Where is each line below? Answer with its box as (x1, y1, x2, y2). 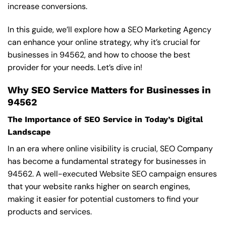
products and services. (8, 206, 92, 217)
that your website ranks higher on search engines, (8, 181, 190, 192)
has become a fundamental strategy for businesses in (8, 156, 206, 167)
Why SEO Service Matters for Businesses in (8, 84, 211, 96)
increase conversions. (8, 1, 87, 12)
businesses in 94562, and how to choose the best (8, 49, 190, 60)
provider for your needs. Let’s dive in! (8, 62, 142, 73)
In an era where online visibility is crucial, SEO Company (8, 143, 213, 154)
